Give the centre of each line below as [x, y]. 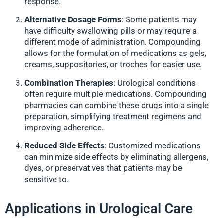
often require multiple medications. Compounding [116, 94]
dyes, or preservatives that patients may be [103, 168]
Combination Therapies [69, 82]
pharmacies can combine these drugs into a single [117, 105]
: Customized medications [153, 146]
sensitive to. [46, 179]
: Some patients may [159, 20]
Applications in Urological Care [99, 208]
